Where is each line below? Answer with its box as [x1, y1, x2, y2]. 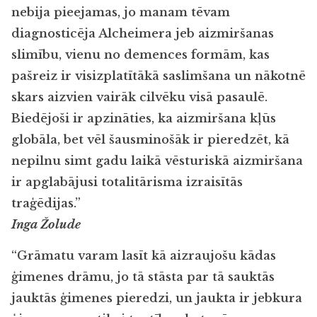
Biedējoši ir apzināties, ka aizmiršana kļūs [11, 110, 276, 126]
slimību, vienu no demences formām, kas [11, 47, 270, 62]
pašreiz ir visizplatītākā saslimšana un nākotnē [11, 68, 306, 83]
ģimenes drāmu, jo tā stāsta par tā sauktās [11, 270, 275, 285]
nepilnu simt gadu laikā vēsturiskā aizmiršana [11, 153, 303, 168]
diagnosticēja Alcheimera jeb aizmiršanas [11, 25, 274, 41]
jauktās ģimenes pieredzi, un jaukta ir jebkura [11, 291, 302, 306]
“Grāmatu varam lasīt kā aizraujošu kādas [11, 248, 276, 264]
